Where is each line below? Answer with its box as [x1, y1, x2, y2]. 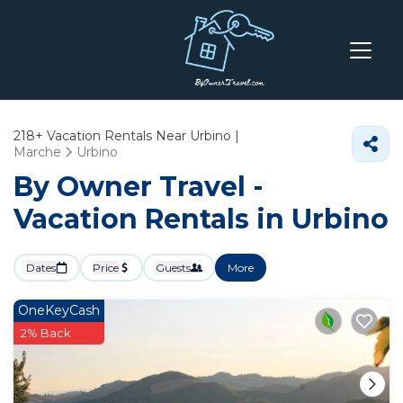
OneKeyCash [18, 302, 100, 318]
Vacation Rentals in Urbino [13, 202, 389, 236]
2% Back [21, 326, 71, 340]
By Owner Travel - [13, 170, 264, 203]
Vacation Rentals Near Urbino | [43, 128, 239, 144]
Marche [13, 144, 61, 160]
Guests [156, 261, 191, 274]
